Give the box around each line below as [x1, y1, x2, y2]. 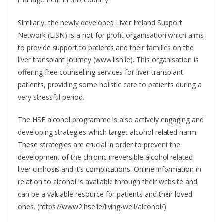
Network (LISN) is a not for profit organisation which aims [18, 30, 204, 40]
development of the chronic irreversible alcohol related [18, 152, 193, 162]
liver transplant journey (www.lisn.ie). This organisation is [18, 55, 199, 64]
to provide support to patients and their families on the [18, 43, 194, 52]
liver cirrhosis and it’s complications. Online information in [18, 165, 201, 174]
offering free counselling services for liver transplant [18, 67, 183, 77]
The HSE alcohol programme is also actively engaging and [18, 115, 204, 124]
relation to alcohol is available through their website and [18, 177, 197, 186]
